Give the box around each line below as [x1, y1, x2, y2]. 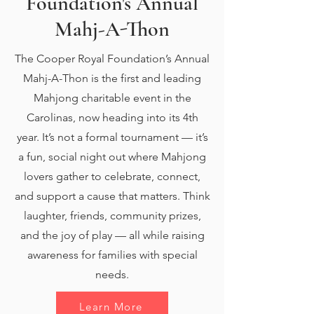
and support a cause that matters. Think [14, 189, 210, 203]
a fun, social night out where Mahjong [18, 150, 206, 163]
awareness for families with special [27, 248, 198, 261]
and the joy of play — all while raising [20, 228, 205, 242]
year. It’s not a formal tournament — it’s [16, 130, 208, 144]
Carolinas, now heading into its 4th [26, 111, 198, 124]
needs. [95, 268, 129, 281]
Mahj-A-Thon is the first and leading [23, 71, 201, 85]
